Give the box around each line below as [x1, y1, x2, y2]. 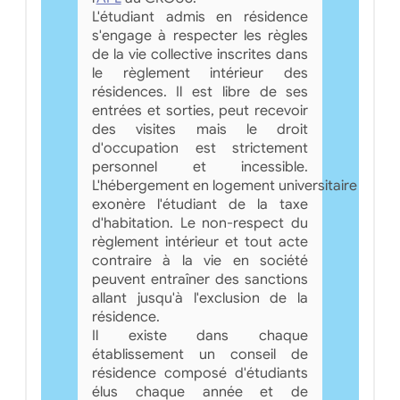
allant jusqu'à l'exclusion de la [91, 288, 309, 307]
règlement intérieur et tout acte [91, 232, 309, 251]
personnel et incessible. [91, 157, 309, 176]
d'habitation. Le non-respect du [91, 213, 309, 232]
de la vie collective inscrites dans [91, 45, 309, 63]
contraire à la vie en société [91, 251, 309, 270]
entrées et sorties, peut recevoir [91, 101, 309, 120]
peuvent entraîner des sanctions [91, 270, 309, 288]
